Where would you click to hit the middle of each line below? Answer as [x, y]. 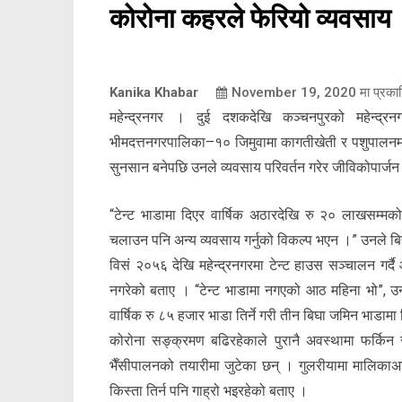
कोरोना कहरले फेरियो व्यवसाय [250, 19]
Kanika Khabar [154, 93]
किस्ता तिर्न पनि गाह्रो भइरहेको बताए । [209, 391]
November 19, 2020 [294, 93]
